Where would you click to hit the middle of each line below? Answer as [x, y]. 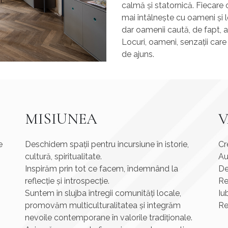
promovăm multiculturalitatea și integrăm [103, 205]
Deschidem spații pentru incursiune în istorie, [107, 144]
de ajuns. [138, 54]
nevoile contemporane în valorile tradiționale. [109, 217]
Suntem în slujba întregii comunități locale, [103, 193]
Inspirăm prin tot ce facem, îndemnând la [102, 168]
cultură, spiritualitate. [63, 156]
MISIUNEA [61, 119]
